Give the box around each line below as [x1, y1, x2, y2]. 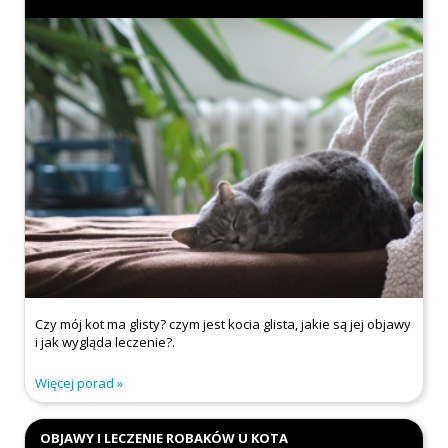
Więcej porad [35, 373, 115, 392]
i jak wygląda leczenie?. [35, 332, 176, 351]
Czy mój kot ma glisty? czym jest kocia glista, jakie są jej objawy [35, 314, 412, 333]
